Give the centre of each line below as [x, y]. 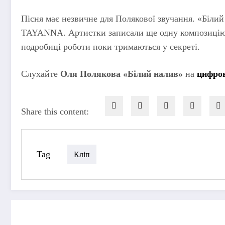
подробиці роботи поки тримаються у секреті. [110, 47]
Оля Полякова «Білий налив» [122, 74]
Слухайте [41, 74]
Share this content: [55, 112]
